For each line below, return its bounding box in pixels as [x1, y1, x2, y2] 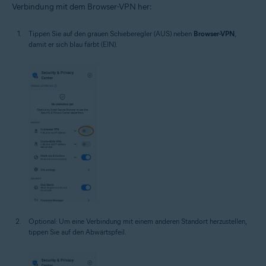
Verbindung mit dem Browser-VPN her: [12, 2, 152, 12]
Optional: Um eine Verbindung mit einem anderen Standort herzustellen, [28, 216, 246, 226]
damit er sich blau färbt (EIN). [28, 40, 118, 49]
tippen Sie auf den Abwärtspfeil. [28, 227, 126, 236]
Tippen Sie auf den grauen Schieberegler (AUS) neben [28, 29, 194, 39]
